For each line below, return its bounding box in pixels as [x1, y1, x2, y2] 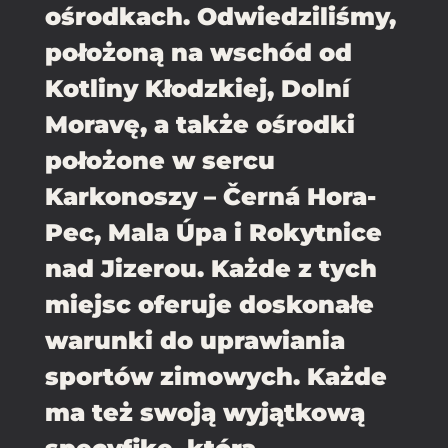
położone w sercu [45, 146, 275, 176]
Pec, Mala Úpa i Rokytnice [45, 218, 382, 248]
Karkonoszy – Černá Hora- [45, 182, 376, 212]
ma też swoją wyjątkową [45, 398, 365, 428]
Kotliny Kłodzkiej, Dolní [45, 74, 350, 104]
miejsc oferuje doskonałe [45, 290, 374, 320]
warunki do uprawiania [45, 326, 345, 356]
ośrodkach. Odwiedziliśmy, [45, 2, 396, 32]
